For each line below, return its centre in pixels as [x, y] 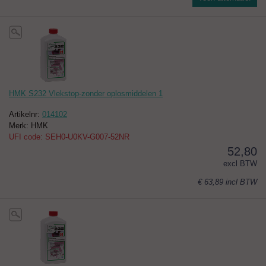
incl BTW [241, 182]
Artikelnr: [26, 115]
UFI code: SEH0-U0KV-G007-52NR [69, 137]
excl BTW [240, 164]
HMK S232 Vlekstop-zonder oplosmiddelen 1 [86, 94]
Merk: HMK [28, 126]
